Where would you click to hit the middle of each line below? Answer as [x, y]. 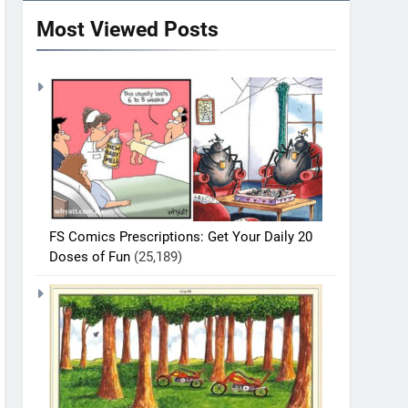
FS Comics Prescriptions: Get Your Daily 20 [181, 236]
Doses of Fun [90, 256]
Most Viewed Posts [128, 29]
